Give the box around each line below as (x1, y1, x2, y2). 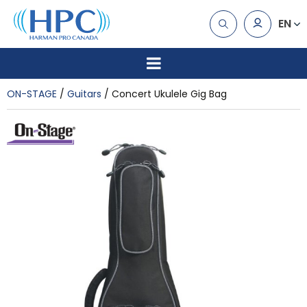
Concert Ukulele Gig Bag (112, 86, 227, 101)
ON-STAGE (7, 86, 57, 101)
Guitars (67, 86, 101, 101)
